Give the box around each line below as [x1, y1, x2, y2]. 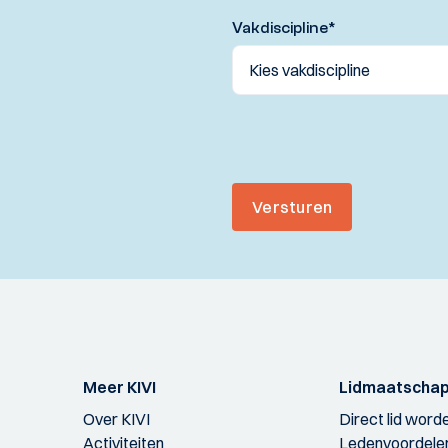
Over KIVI [82, 409, 150, 430]
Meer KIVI [82, 377, 156, 398]
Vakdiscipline [232, 19, 328, 38]
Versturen [252, 197, 333, 218]
